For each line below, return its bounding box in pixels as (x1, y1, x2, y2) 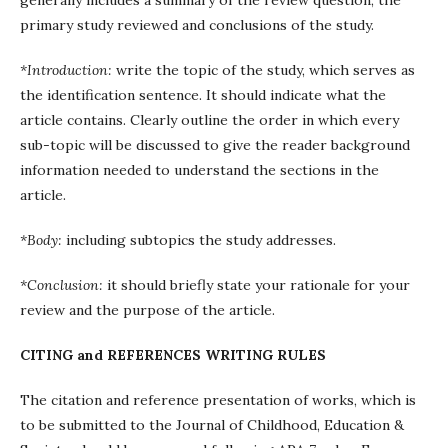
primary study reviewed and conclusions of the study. (20, 16, 374, 34)
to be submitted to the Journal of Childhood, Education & (20, 416, 404, 434)
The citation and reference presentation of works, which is (20, 391, 416, 409)
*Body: (20, 231, 66, 249)
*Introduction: (20, 61, 116, 79)
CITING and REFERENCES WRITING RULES (20, 346, 326, 364)
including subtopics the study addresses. (66, 231, 336, 249)
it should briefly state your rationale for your (107, 276, 410, 294)
